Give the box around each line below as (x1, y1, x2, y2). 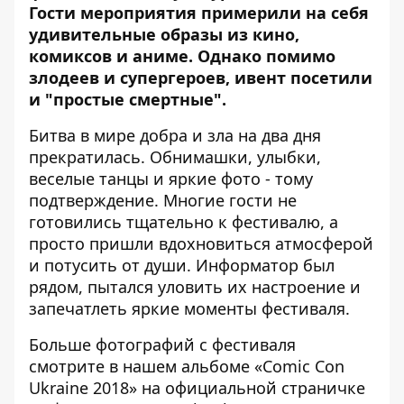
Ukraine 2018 (29, 377, 129, 399)
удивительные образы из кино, (29, 23, 299, 46)
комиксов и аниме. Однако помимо (29, 45, 335, 68)
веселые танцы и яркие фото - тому (29, 168, 313, 190)
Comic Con (262, 355, 344, 378)
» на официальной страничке (129, 377, 365, 399)
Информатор (196, 254, 298, 277)
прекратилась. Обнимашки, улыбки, (29, 146, 321, 169)
